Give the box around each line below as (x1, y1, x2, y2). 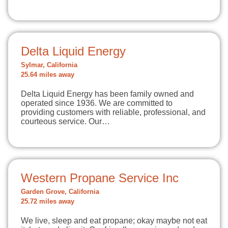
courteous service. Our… (21, 117, 110, 126)
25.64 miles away (21, 71, 74, 78)
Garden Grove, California (21, 188, 99, 195)
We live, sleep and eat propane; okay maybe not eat (21, 216, 207, 225)
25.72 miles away (21, 198, 74, 205)
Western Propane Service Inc (21, 171, 179, 185)
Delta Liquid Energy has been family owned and (21, 90, 194, 98)
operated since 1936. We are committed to (21, 99, 173, 107)
